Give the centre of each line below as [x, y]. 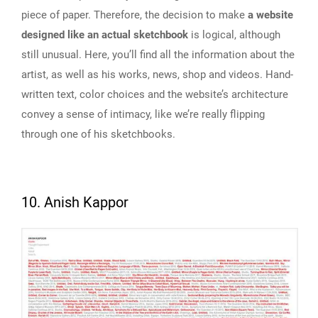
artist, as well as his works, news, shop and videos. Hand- [157, 75]
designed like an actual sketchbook [105, 35]
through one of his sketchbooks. [98, 135]
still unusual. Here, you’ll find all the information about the [158, 55]
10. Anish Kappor [75, 203]
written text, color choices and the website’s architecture [155, 95]
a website [270, 15]
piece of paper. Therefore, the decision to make [135, 15]
